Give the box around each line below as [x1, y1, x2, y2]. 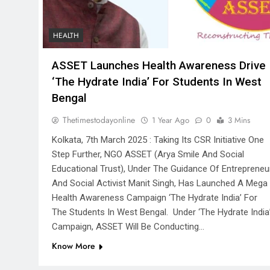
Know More [52, 240, 95, 253]
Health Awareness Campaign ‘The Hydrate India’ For [52, 192, 257, 204]
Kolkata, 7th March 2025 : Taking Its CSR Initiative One [52, 134, 264, 146]
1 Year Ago [152, 115, 189, 127]
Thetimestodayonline [63, 114, 135, 127]
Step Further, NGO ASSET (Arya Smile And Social [52, 149, 244, 160]
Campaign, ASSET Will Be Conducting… [52, 221, 204, 233]
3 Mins [228, 115, 250, 127]
